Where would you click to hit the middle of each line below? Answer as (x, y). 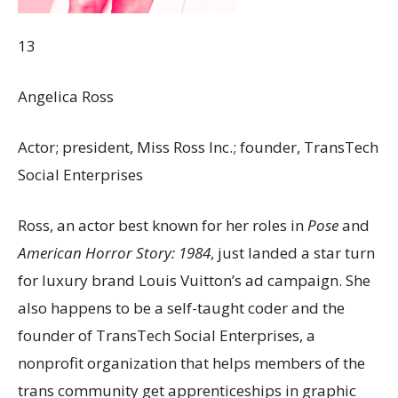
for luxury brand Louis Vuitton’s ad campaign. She (194, 280)
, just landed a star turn (293, 253)
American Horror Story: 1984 (114, 253)
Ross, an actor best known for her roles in (163, 225)
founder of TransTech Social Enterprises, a (167, 335)
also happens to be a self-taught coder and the (181, 308)
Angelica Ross (66, 96)
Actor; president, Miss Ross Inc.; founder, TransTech (198, 147)
